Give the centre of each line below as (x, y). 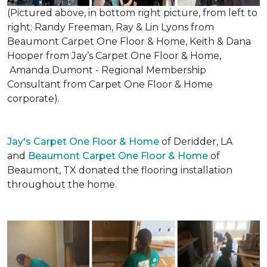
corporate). (33, 99)
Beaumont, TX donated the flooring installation (120, 170)
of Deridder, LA (196, 142)
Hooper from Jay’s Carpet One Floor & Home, (114, 56)
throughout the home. (63, 184)
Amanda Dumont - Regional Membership (107, 70)
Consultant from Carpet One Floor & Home (110, 84)
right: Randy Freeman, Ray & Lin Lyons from (111, 27)
